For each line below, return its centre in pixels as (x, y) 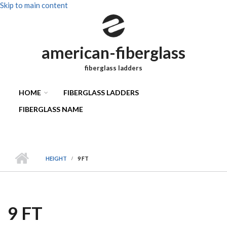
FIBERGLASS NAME (51, 109)
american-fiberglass (113, 52)
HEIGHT (56, 158)
